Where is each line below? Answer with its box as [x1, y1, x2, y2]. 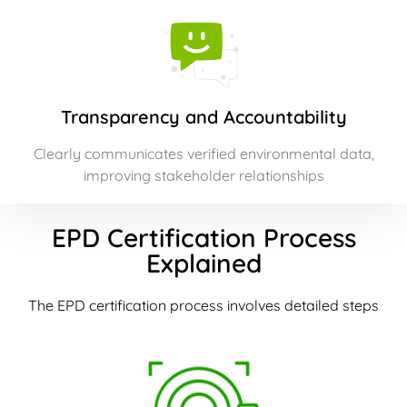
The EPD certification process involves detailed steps [28, 295, 379, 314]
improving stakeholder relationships [83, 166, 324, 185]
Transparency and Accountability [60, 105, 347, 129]
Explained [145, 246, 262, 279]
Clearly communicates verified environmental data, [33, 144, 374, 164]
